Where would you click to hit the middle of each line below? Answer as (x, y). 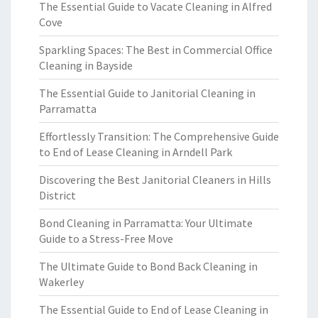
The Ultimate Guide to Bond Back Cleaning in (148, 266)
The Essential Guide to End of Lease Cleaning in (154, 309)
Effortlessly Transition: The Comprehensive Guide (159, 136)
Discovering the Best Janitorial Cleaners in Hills (155, 180)
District (57, 195)
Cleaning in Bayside (86, 65)
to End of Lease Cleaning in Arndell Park (136, 152)
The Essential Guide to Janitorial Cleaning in (147, 93)
